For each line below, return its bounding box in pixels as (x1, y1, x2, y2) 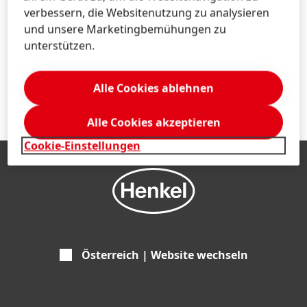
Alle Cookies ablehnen (93, 80, 214, 96)
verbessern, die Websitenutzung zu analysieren (24, 5, 270, 21)
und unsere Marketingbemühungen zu (24, 21, 227, 37)
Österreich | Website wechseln (81, 247, 248, 262)
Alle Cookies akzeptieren (86, 114, 221, 130)
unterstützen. (24, 38, 95, 53)
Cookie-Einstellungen (24, 138, 141, 153)
